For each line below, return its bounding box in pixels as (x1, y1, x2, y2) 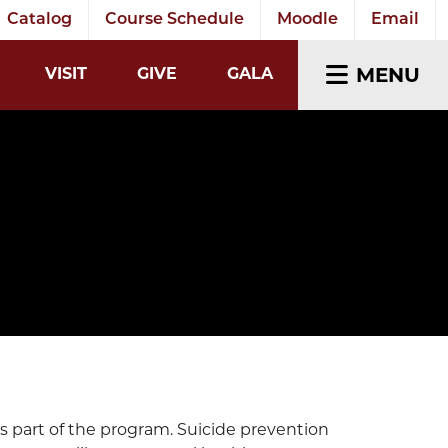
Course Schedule (105, 12, 244, 28)
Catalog (7, 12, 72, 28)
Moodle (277, 12, 338, 28)
